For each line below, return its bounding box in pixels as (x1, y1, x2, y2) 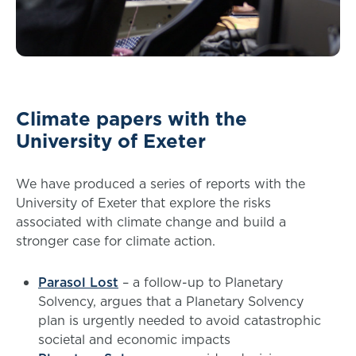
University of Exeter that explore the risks (16, 193, 271, 211)
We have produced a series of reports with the (16, 174, 305, 192)
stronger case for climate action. (16, 231, 223, 250)
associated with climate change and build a (16, 212, 286, 230)
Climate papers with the (16, 104, 247, 132)
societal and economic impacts (38, 330, 234, 348)
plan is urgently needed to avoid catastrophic (38, 311, 321, 329)
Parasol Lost (38, 273, 118, 291)
